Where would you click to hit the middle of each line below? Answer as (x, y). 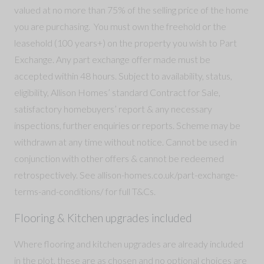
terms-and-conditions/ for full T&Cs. (85, 192)
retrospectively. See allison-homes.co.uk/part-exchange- (126, 175)
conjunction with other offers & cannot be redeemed (119, 159)
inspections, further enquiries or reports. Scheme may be (127, 126)
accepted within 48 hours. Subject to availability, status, (123, 76)
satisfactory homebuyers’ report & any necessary (113, 109)
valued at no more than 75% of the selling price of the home (131, 10)
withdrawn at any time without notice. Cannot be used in (126, 142)
